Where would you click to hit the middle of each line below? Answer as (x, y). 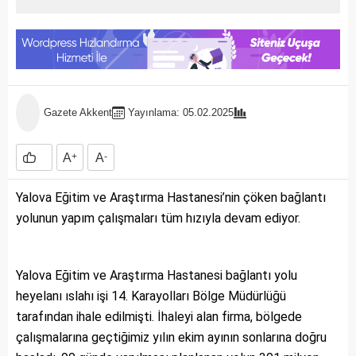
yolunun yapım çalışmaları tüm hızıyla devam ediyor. (158, 219)
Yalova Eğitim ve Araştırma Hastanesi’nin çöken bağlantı (171, 198)
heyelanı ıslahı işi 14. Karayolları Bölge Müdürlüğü (151, 296)
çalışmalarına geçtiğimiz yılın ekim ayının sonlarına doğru (171, 338)
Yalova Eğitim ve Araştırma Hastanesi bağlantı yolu (157, 276)
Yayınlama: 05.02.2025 (181, 113)
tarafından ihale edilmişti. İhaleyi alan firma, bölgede (159, 317)
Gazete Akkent (78, 113)
